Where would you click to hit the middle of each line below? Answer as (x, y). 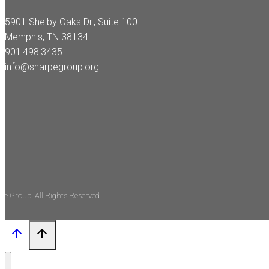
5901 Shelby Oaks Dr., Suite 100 (71, 22)
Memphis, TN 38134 (47, 37)
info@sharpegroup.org (52, 67)
